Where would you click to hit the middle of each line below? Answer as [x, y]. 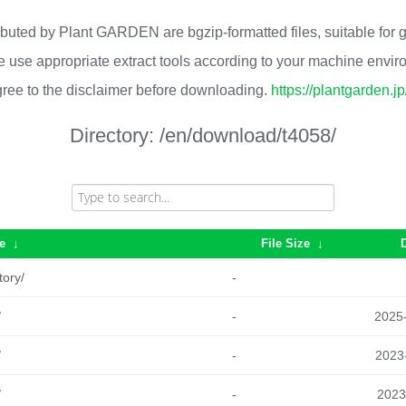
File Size [285, 243]
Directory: [115, 135]
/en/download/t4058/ [248, 135]
